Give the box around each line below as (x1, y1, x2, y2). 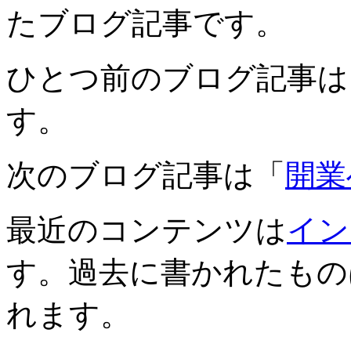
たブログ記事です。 (6, 5, 286, 40)
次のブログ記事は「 (6, 157, 285, 192)
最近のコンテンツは (6, 212, 287, 247)
